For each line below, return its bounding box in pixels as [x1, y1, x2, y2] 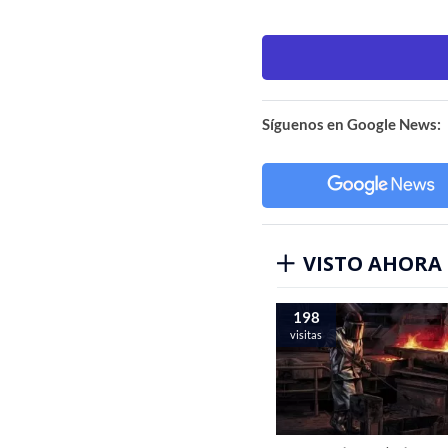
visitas [290, 327, 322, 341]
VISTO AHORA [303, 249, 442, 277]
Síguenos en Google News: [262, 114, 441, 133]
